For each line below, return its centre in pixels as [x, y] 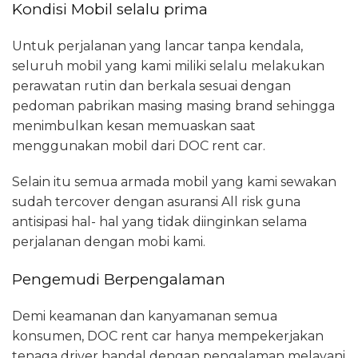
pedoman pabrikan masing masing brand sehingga [173, 106]
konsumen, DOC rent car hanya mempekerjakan [168, 336]
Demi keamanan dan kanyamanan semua [145, 316]
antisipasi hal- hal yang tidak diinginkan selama [159, 222]
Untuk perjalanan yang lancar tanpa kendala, [157, 46]
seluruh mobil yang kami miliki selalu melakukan [168, 66]
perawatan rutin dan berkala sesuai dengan [151, 86]
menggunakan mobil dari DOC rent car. [139, 146]
